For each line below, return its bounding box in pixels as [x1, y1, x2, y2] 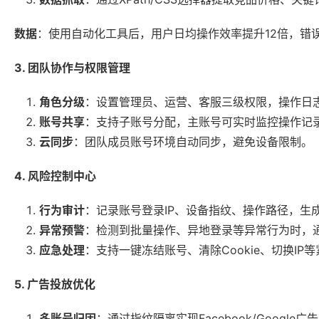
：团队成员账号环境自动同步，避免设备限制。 [73, 135, 313, 150]
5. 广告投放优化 [14, 277, 95, 292]
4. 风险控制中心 [14, 169, 96, 184]
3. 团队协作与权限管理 [14, 61, 130, 75]
